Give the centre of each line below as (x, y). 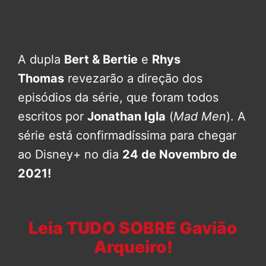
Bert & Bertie (101, 60)
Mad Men (200, 117)
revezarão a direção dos (133, 79)
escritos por (53, 117)
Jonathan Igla (126, 117)
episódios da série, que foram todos (118, 98)
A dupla (41, 60)
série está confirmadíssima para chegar (127, 136)
